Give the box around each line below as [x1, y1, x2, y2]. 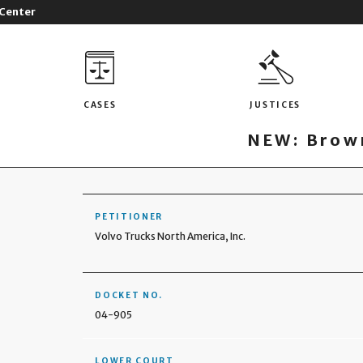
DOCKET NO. [95, 290, 164, 301]
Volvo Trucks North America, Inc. [95, 230, 246, 242]
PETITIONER [95, 211, 164, 222]
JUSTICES [250, 99, 301, 110]
